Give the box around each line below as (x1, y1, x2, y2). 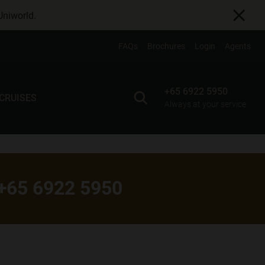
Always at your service (164, 98, 246, 109)
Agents (225, 40, 251, 51)
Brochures (147, 40, 185, 51)
